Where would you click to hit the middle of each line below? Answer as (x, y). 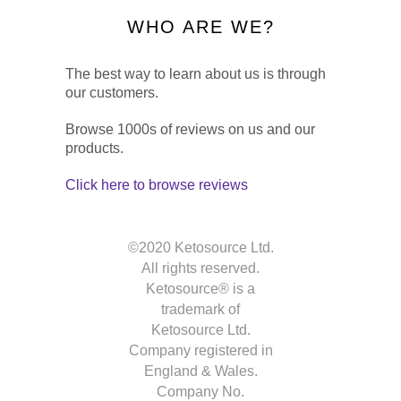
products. (95, 148)
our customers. (112, 92)
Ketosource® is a (200, 289)
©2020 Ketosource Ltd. (200, 248)
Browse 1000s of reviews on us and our (191, 129)
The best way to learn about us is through (196, 73)
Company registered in (200, 351)
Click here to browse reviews (157, 184)
